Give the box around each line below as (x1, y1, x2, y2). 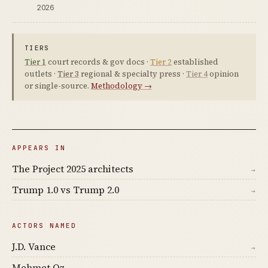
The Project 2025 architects (12, 162, 133, 176)
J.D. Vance (12, 240, 56, 254)
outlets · (25, 69, 57, 80)
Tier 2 (150, 57, 172, 68)
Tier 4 (186, 69, 208, 80)
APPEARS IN (12, 144, 66, 153)
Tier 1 (25, 57, 46, 68)
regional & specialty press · (79, 69, 186, 80)
